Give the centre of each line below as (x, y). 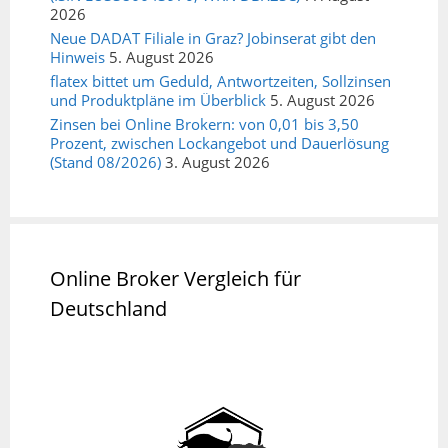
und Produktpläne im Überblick (158, 100)
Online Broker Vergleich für (175, 279)
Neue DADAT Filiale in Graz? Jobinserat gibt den (213, 38)
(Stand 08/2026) (105, 162)
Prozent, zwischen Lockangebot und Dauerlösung (219, 143)
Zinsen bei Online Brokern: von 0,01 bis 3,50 (204, 124)
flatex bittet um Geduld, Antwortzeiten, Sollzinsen (220, 81)
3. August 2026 (217, 162)
